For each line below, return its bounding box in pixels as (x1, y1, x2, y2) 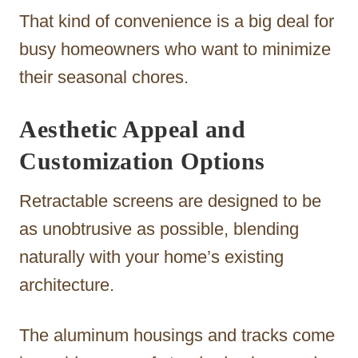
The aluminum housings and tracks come (19, 324, 335, 345)
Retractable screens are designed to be (19, 190, 321, 211)
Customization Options (19, 147, 265, 174)
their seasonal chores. (19, 66, 189, 87)
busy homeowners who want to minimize (19, 38, 331, 59)
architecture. (19, 274, 114, 295)
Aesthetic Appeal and (19, 115, 245, 142)
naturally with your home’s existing (19, 246, 284, 267)
